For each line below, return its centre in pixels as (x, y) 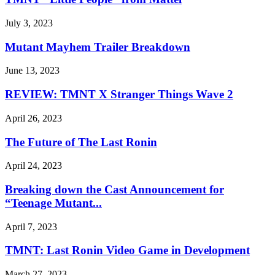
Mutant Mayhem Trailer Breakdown (98, 47)
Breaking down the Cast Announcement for (114, 189)
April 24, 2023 (33, 166)
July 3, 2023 (29, 23)
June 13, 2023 (32, 71)
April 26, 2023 (33, 118)
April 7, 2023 (31, 227)
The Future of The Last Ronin (81, 142)
